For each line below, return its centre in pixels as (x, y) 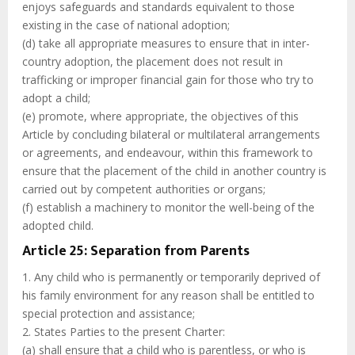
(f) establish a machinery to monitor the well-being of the (168, 208)
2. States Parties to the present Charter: (124, 332)
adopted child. (58, 226)
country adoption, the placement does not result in (153, 62)
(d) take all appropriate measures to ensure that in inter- (166, 44)
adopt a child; (56, 98)
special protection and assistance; (109, 314)
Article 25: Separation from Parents (136, 251)
